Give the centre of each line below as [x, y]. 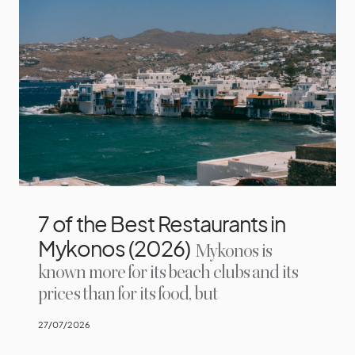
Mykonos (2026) [114, 248]
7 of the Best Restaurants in [162, 223]
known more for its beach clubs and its [168, 273]
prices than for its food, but [128, 294]
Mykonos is [232, 251]
